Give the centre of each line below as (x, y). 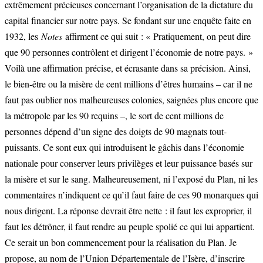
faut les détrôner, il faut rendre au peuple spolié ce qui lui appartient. (130, 227)
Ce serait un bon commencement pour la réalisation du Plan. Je (121, 242)
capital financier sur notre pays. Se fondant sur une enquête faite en (128, 21)
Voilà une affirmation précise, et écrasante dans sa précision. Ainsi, (128, 68)
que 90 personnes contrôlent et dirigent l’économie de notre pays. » (129, 52)
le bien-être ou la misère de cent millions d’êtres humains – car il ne (129, 84)
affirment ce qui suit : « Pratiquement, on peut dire (156, 36)
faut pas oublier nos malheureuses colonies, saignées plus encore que (131, 100)
